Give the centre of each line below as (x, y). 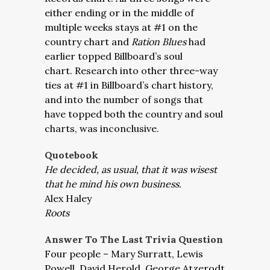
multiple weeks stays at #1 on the (121, 27)
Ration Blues (160, 42)
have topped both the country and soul (134, 114)
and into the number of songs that (124, 99)
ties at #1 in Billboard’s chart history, (129, 85)
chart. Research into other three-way (131, 71)
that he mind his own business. (113, 184)
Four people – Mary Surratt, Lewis (124, 254)
